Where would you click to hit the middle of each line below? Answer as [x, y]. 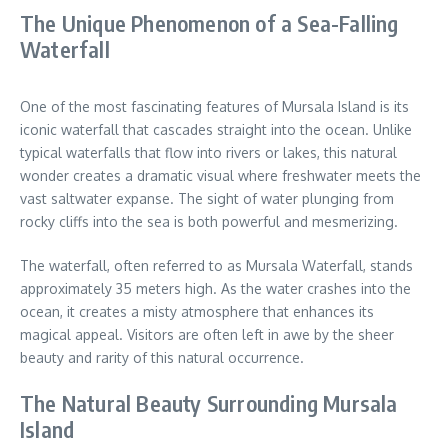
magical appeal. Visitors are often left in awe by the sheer [207, 334]
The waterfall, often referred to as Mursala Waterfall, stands [216, 265]
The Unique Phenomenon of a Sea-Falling [209, 22]
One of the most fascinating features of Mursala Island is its [214, 106]
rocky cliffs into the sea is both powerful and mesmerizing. [209, 221]
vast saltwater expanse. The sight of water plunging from [207, 198]
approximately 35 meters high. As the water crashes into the [215, 288]
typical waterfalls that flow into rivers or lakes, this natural [208, 152]
